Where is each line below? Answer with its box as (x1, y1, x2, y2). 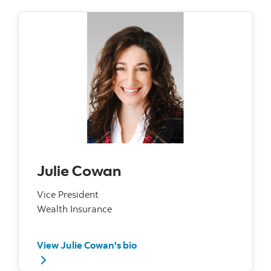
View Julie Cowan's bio (37, 239, 137, 252)
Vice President (37, 188, 99, 201)
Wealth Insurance (37, 203, 112, 215)
